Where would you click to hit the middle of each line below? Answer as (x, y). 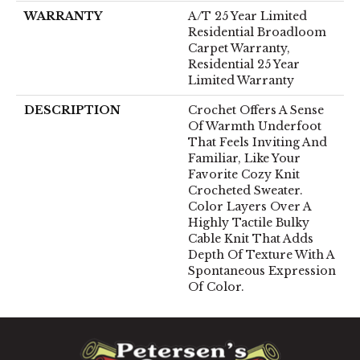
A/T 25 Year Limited (247, 16)
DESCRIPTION (72, 110)
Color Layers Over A (250, 207)
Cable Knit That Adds (251, 239)
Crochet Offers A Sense (256, 110)
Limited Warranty (241, 81)
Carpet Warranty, (239, 49)
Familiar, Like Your (244, 159)
